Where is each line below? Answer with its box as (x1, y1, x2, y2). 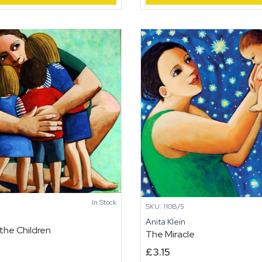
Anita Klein (146, 216, 185, 227)
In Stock (92, 197, 116, 207)
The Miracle (146, 227, 195, 240)
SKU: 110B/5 (146, 201, 184, 211)
